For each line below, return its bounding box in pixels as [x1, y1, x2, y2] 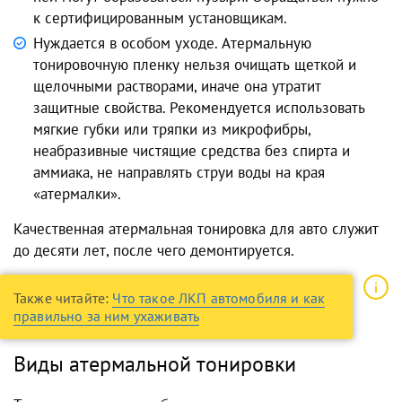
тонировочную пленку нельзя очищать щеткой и [33, 55, 356, 75]
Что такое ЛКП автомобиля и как [112, 289, 326, 308]
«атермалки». [33, 184, 121, 205]
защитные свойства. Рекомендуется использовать [33, 98, 365, 118]
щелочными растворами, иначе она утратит [33, 76, 321, 97]
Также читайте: [13, 289, 113, 308]
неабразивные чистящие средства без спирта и [33, 141, 350, 162]
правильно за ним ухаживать [13, 307, 200, 326]
